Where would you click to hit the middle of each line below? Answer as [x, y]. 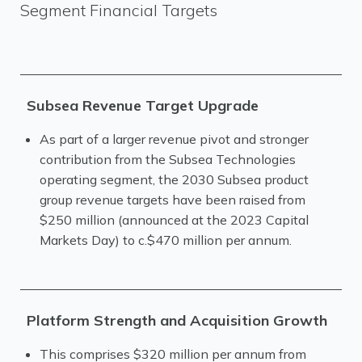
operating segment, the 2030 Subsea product [174, 179]
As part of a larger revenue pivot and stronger [174, 139]
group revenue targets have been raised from [173, 200]
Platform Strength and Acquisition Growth [177, 320]
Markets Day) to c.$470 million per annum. [166, 240]
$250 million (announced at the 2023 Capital [174, 220]
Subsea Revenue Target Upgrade [143, 105]
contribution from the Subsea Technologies [168, 159]
